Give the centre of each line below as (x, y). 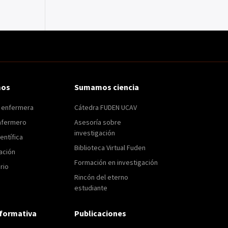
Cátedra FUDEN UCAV (105, 107)
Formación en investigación (116, 162)
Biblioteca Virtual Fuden (110, 147)
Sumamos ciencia (106, 87)
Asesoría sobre (97, 122)
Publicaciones (100, 213)
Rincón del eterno (101, 177)
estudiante (91, 188)
